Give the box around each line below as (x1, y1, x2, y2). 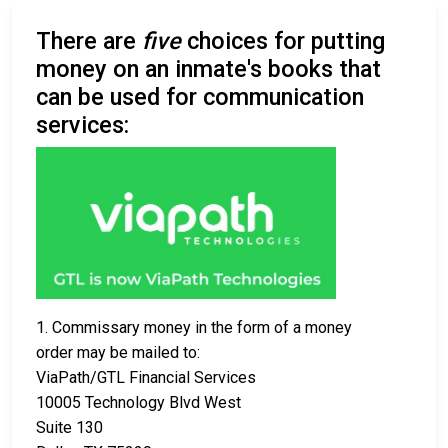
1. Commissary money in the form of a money (36, 318, 352, 337)
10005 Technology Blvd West (36, 393, 241, 412)
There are (36, 27, 142, 55)
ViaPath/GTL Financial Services (36, 368, 256, 387)
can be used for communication (36, 83, 364, 111)
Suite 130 (36, 418, 103, 437)
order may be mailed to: (36, 343, 200, 362)
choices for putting (181, 27, 385, 55)
